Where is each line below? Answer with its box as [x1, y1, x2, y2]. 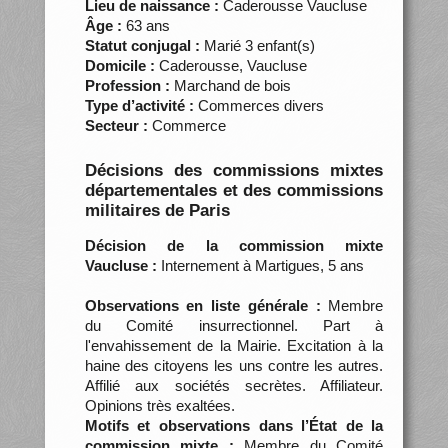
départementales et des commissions [84, 180, 384, 200]
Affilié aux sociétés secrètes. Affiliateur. [84, 376, 384, 394]
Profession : [84, 76, 170, 94]
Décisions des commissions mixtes [84, 160, 384, 180]
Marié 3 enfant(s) [199, 36, 315, 54]
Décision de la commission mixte [84, 236, 384, 254]
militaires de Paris [84, 200, 230, 220]
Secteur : [84, 116, 148, 134]
